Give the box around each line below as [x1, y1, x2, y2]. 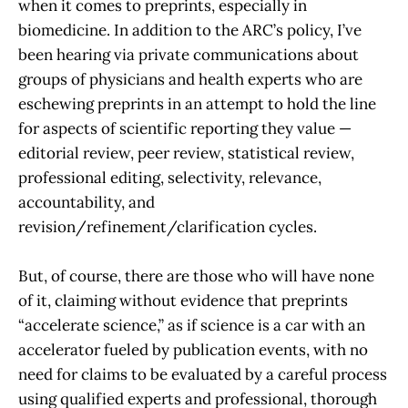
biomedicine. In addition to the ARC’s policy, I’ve [18, 19, 362, 40]
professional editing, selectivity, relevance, [18, 167, 321, 188]
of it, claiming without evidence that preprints [18, 290, 348, 311]
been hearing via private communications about [18, 44, 359, 65]
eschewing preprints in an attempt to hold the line [18, 93, 376, 114]
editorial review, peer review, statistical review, [18, 142, 354, 163]
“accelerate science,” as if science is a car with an [18, 314, 365, 335]
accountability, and [18, 191, 155, 212]
